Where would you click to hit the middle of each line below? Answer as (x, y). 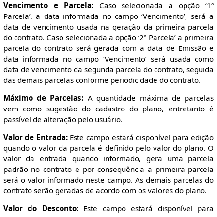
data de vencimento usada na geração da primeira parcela (108, 26)
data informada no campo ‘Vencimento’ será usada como (108, 58)
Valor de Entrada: (35, 137)
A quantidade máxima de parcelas (149, 98)
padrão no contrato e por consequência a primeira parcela (108, 169)
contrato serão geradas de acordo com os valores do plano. (105, 191)
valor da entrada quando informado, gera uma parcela (108, 159)
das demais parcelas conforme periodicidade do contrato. (102, 80)
